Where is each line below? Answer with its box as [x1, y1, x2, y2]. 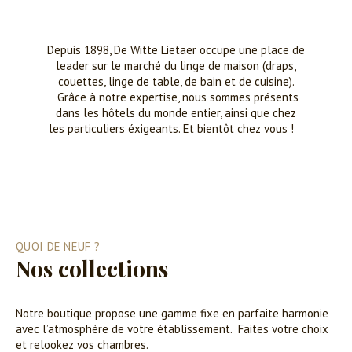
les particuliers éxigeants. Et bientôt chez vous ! [49, 121, 303, 136]
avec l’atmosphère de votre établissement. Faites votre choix [16, 321, 328, 336]
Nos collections [16, 254, 168, 283]
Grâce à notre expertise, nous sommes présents [53, 90, 299, 104]
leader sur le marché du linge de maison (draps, [56, 58, 296, 73]
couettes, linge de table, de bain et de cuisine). [57, 74, 295, 89]
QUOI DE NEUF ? [16, 239, 101, 254]
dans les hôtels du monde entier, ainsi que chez [56, 105, 296, 120]
